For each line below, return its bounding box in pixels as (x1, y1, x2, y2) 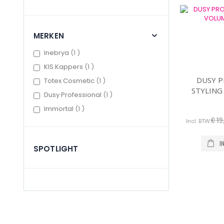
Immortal (43, 104, 75, 114)
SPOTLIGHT (33, 143, 78, 154)
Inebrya (43, 48, 70, 58)
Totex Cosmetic (43, 76, 96, 86)
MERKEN (33, 30, 64, 41)
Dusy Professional (43, 90, 103, 100)
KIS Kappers (43, 62, 84, 72)
